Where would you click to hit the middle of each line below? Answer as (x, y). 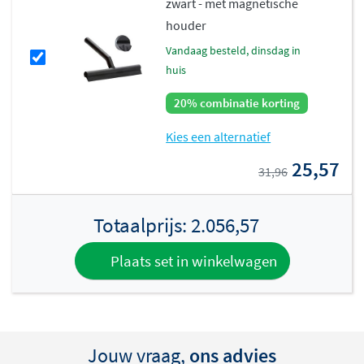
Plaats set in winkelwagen (192, 260)
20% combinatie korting (237, 102)
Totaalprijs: (142, 225)
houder (186, 25)
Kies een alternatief (219, 136)
